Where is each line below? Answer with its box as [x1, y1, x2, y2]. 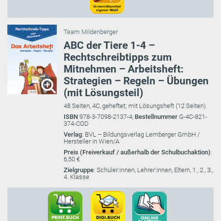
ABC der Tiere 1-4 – [64, 39, 155, 52]
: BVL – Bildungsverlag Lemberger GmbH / [82, 131, 200, 139]
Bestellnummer [135, 113, 179, 121]
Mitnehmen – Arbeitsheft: [64, 63, 184, 75]
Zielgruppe [64, 166, 94, 174]
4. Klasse [64, 173, 89, 181]
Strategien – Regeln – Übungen [64, 75, 209, 87]
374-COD [64, 120, 89, 128]
